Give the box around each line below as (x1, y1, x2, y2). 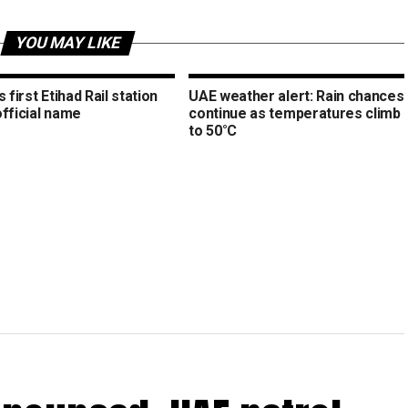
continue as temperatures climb (189, 105, 401, 123)
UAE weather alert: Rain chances (189, 87, 404, 106)
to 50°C (189, 122, 238, 140)
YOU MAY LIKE (12, 34, 123, 53)
